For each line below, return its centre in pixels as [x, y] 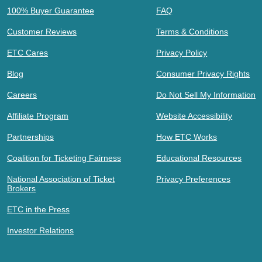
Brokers [21, 188]
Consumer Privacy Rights [203, 73]
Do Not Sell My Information [206, 94]
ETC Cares [27, 52]
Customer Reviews [42, 31]
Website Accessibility [194, 116]
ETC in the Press [38, 209]
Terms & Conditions [192, 31]
